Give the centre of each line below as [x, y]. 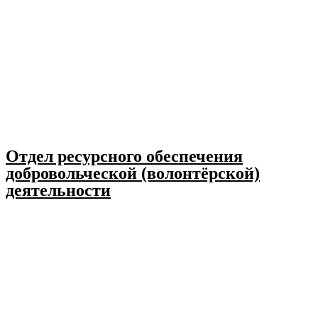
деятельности [58, 190]
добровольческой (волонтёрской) [133, 173]
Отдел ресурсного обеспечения [124, 156]
